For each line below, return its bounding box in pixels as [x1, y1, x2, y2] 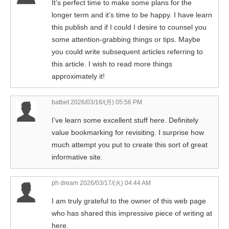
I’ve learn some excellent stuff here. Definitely [52, 116, 198, 124]
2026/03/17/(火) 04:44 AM [78, 179, 151, 187]
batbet [52, 98, 69, 106]
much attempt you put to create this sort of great [52, 140, 208, 149]
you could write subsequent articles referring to [52, 47, 203, 56]
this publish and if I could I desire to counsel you [52, 22, 207, 31]
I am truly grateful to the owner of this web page [52, 196, 206, 205]
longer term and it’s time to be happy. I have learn [52, 10, 212, 19]
